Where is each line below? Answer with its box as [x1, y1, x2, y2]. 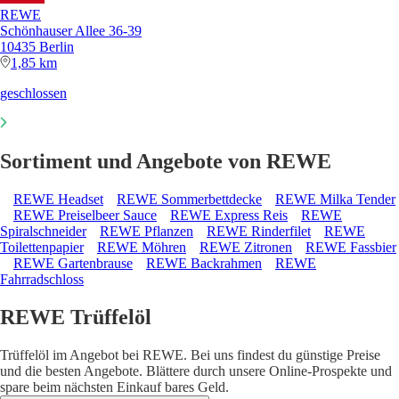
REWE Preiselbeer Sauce [13, 208, 157, 224]
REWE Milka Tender [275, 191, 395, 208]
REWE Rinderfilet [207, 224, 311, 240]
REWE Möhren [97, 240, 186, 256]
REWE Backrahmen [146, 256, 262, 272]
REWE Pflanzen [100, 224, 193, 240]
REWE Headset [13, 191, 103, 208]
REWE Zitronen [199, 240, 292, 256]
